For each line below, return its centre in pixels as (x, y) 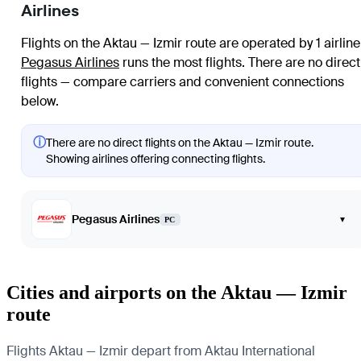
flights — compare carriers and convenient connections (183, 82)
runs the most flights (180, 62)
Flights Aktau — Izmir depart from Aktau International (161, 351)
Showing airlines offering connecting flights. (156, 159)
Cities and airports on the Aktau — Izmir (177, 292)
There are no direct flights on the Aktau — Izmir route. (180, 143)
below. (40, 101)
